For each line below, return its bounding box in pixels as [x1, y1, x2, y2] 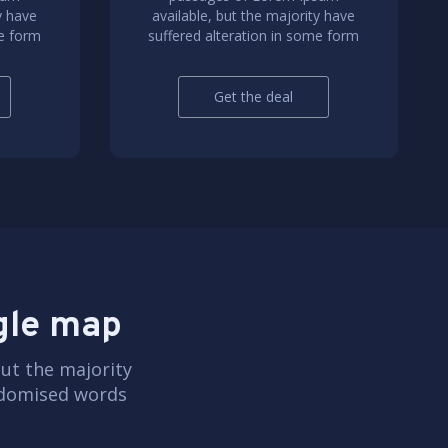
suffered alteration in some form [148, 26, 360, 45]
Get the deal [214, 87, 294, 106]
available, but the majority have [152, 6, 356, 25]
